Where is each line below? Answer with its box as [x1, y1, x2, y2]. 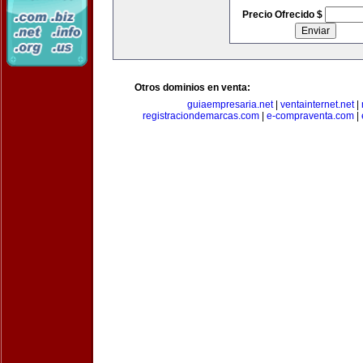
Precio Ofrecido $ [241, 9, 325, 20]
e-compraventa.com [266, 110, 354, 122]
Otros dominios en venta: [135, 82, 250, 93]
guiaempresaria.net [186, 99, 273, 110]
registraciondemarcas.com [142, 110, 259, 122]
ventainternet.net [280, 99, 354, 110]
